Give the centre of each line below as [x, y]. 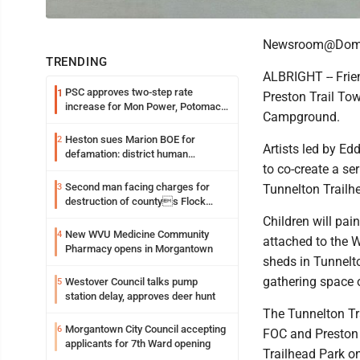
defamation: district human [127, 153]
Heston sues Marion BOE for [130, 139]
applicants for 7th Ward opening [138, 343]
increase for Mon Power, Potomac [143, 106]
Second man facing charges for [137, 186]
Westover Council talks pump [131, 281]
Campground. [303, 117]
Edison [80, 121]
